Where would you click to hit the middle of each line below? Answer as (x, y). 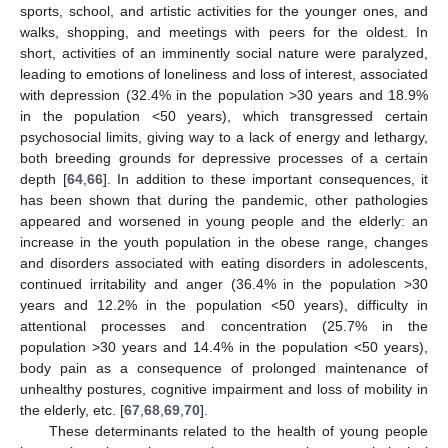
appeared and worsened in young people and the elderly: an (224, 221)
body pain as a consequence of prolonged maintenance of (224, 368)
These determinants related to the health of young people (238, 431)
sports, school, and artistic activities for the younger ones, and (224, 11)
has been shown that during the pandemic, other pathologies (224, 200)
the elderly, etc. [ (72, 410)
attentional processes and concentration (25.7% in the (224, 326)
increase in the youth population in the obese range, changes (224, 242)
